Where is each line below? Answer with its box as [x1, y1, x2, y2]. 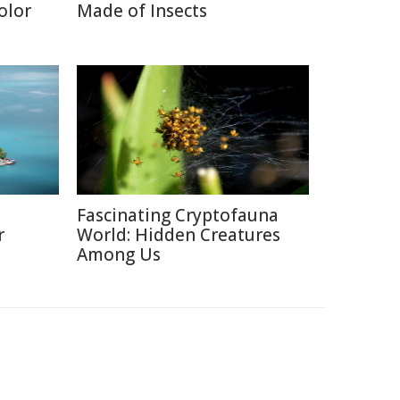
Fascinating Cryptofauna [77, 204, 279, 227]
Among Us [77, 243, 161, 266]
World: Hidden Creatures [77, 223, 280, 246]
